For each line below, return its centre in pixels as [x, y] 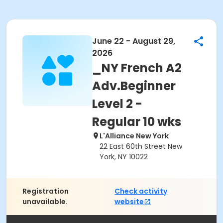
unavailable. [45, 202]
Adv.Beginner [134, 86]
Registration [46, 191]
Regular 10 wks [137, 122]
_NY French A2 [137, 68]
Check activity [141, 191]
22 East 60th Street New [141, 146]
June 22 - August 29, [134, 41]
